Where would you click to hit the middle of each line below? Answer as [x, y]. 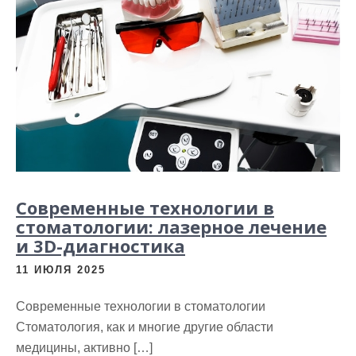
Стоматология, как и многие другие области [145, 327]
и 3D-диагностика [101, 246]
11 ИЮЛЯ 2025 [61, 270]
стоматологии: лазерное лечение [171, 227]
